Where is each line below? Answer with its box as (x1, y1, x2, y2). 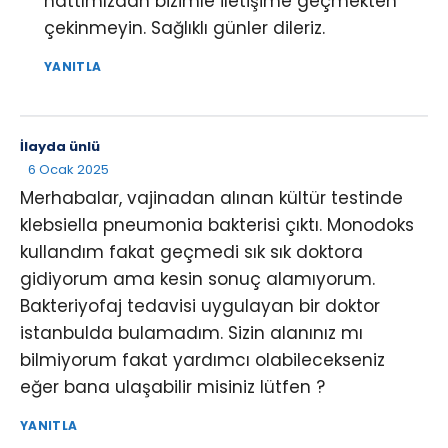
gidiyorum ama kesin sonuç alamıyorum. (20, 266, 375, 291)
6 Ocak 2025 (28, 159, 109, 179)
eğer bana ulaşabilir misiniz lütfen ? (20, 374, 325, 399)
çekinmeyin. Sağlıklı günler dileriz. (44, 15, 325, 40)
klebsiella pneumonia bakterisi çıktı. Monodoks (20, 212, 414, 237)
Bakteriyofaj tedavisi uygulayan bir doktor (20, 293, 380, 318)
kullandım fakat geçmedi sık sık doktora (20, 239, 363, 264)
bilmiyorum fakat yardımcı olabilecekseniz (20, 347, 385, 372)
